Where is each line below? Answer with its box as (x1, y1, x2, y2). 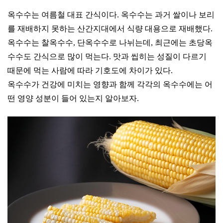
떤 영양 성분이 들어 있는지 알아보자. (7, 94, 139, 103)
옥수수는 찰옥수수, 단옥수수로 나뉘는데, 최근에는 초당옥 (7, 38, 213, 47)
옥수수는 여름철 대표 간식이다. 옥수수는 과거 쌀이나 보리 (7, 10, 215, 19)
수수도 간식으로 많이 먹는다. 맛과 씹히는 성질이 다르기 (7, 52, 207, 61)
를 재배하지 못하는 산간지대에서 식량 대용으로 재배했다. (7, 24, 213, 33)
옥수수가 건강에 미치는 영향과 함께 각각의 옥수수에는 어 (7, 80, 213, 89)
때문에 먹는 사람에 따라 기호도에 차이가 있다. (7, 66, 175, 75)
